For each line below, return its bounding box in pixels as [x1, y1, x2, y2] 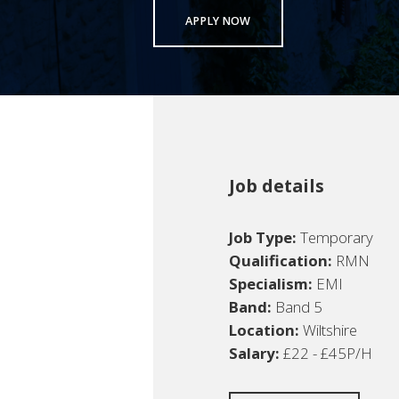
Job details [228, 173, 324, 198]
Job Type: [228, 226, 297, 248]
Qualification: [228, 249, 332, 271]
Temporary [296, 226, 373, 248]
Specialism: [228, 273, 313, 294]
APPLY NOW [185, 13, 251, 29]
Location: [228, 319, 299, 340]
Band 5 [271, 296, 322, 317]
